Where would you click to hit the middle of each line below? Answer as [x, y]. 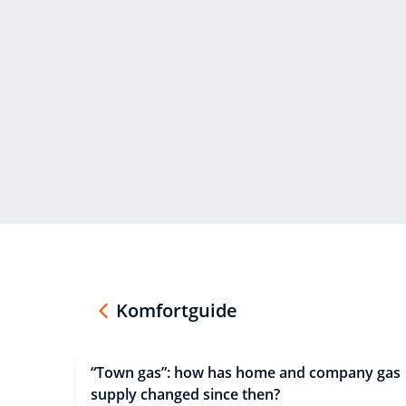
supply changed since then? [185, 394]
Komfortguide [177, 310]
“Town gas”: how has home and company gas [246, 372]
